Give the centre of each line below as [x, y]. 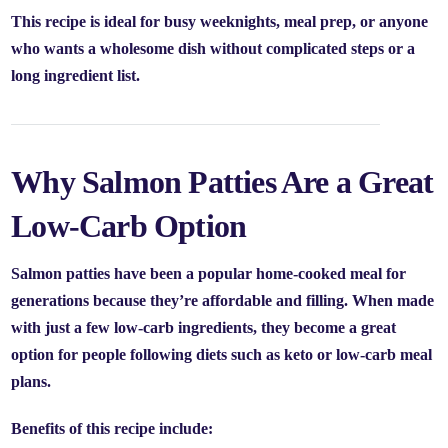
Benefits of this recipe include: [112, 428]
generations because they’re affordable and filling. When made [223, 300]
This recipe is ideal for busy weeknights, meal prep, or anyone [220, 21]
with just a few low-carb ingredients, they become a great [204, 327]
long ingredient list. [76, 75]
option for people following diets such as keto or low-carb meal [222, 354]
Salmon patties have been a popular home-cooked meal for [209, 273]
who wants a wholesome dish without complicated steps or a [213, 48]
